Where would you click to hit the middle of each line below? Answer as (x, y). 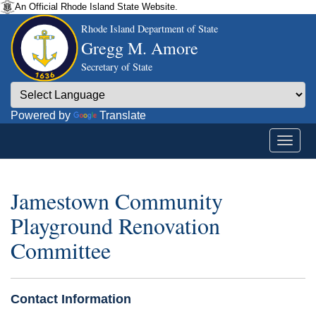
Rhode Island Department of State (150, 29)
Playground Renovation (115, 226)
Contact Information (71, 299)
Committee (61, 250)
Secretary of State (117, 67)
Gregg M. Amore (140, 48)
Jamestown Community (117, 201)
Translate (123, 115)
